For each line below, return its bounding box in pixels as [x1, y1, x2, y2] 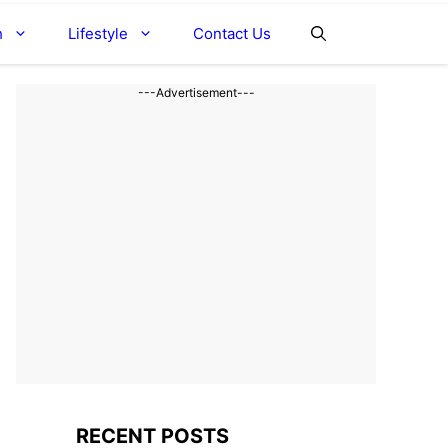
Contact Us [193, 24, 271, 43]
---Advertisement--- [137, 85, 255, 100]
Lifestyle [68, 24, 128, 43]
